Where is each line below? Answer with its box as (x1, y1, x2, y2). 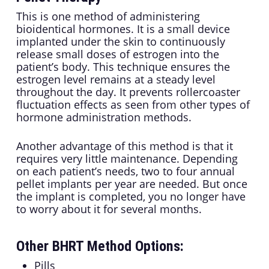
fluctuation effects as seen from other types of (16, 97, 250, 112)
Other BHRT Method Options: (16, 238, 184, 255)
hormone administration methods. (16, 110, 192, 125)
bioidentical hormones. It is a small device (16, 22, 230, 37)
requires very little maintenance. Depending (16, 151, 238, 166)
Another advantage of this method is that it (16, 139, 233, 154)
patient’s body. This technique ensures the (16, 59, 230, 74)
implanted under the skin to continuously (16, 34, 225, 49)
